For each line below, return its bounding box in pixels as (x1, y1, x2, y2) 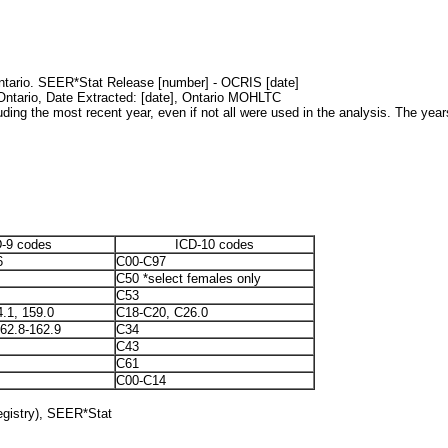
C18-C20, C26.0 (116, 304, 208, 320)
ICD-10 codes (175, 236, 254, 252)
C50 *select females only (116, 270, 261, 286)
